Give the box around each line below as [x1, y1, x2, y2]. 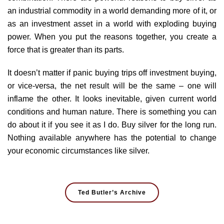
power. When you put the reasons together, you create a [7, 32, 216, 41]
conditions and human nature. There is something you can [7, 107, 216, 116]
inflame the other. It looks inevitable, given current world [7, 94, 216, 103]
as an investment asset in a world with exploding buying [7, 19, 216, 28]
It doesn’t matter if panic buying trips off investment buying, [7, 68, 216, 77]
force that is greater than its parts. [7, 45, 124, 54]
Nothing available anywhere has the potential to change [7, 133, 216, 142]
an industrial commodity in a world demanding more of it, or [7, 6, 216, 15]
